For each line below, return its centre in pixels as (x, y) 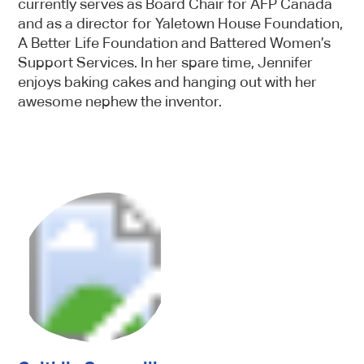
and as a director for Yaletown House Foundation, (181, 23)
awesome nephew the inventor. (120, 101)
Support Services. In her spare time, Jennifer (166, 62)
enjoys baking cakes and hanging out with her (168, 82)
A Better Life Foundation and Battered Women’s (175, 43)
